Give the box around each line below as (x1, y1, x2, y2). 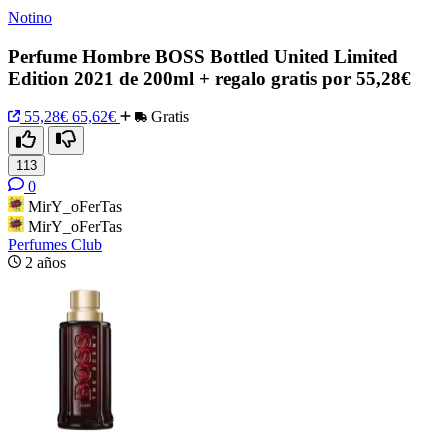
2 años (25, 254, 66, 272)
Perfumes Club (8, 236, 102, 254)
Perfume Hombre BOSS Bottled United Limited (8, 45, 398, 67)
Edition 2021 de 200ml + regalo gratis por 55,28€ (8, 67, 411, 89)
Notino (8, 8, 52, 26)
